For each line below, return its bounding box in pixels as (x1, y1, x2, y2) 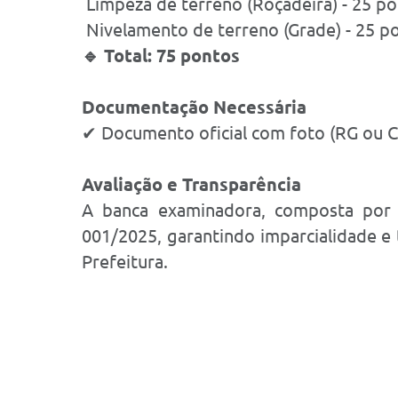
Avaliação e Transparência (82, 174, 301, 195)
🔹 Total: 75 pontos (82, 45, 240, 66)
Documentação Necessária (82, 97, 306, 117)
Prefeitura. (82, 251, 168, 272)
